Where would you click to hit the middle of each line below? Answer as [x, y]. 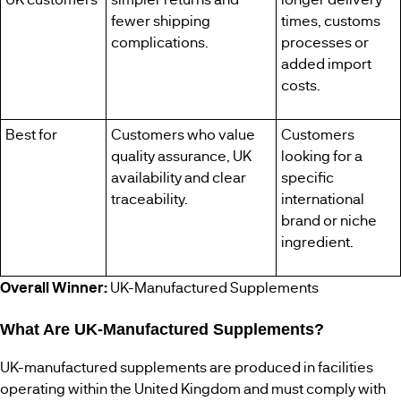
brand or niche [328, 220]
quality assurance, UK [181, 155]
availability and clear [178, 177]
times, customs [330, 20]
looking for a [321, 155]
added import [326, 63]
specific [307, 177]
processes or [324, 42]
